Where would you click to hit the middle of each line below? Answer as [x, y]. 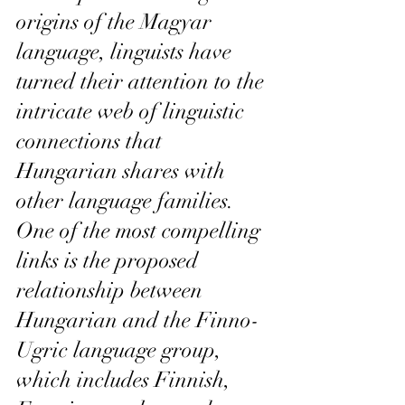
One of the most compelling [141, 231]
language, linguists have [127, 52]
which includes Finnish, [126, 380]
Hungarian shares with [123, 171]
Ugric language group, [121, 350]
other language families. [128, 201]
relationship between [112, 291]
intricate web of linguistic [133, 112]
